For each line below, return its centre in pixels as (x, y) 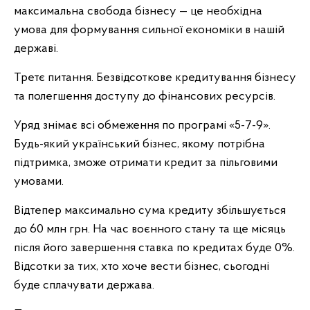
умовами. (39, 182)
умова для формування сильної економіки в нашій (149, 30)
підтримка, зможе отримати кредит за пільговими (146, 163)
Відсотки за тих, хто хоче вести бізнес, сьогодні (142, 267)
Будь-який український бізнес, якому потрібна (139, 144)
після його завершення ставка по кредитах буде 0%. (154, 248)
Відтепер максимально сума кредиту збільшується (150, 211)
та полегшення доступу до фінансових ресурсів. (145, 97)
